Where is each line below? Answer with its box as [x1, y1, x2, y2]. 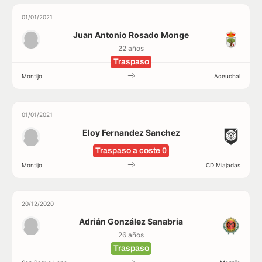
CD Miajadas [206, 161, 240, 168]
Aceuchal [214, 72, 240, 80]
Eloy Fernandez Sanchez [82, 127, 180, 137]
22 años [118, 44, 144, 53]
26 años [118, 230, 144, 239]
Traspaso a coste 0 [95, 146, 167, 155]
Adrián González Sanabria [79, 216, 183, 226]
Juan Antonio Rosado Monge [73, 30, 189, 40]
